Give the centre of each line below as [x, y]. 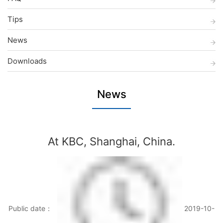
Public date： [31, 208]
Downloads [27, 61]
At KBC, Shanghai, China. [111, 141]
